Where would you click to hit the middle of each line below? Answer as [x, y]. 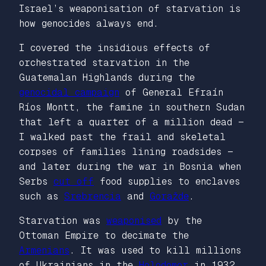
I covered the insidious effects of [115, 47]
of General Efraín [171, 92]
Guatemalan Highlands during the [107, 77]
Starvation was [63, 220]
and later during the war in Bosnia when [130, 166]
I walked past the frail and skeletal [122, 137]
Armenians [44, 250]
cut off [74, 181]
